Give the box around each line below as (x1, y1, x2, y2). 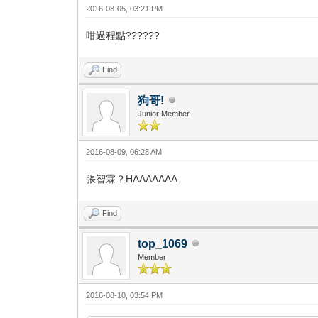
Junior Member (138, 109, 190, 118)
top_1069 (138, 237, 188, 250)
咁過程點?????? (86, 29, 160, 41)
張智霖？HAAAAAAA (86, 172, 178, 185)
